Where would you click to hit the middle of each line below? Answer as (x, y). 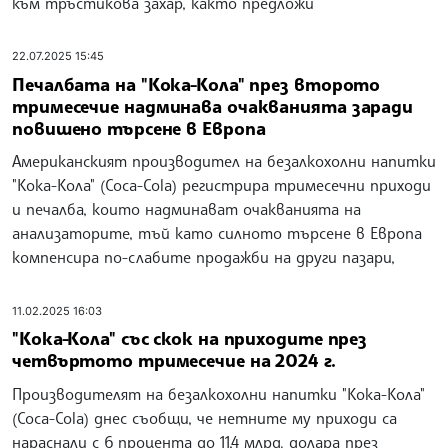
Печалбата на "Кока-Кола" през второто (196, 83)
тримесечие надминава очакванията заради (213, 105)
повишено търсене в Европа (139, 127)
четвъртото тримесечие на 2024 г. (174, 360)
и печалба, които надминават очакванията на (186, 209)
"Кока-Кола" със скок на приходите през (190, 338)
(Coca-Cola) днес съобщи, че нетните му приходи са (204, 417)
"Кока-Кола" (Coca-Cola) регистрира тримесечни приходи (221, 185)
